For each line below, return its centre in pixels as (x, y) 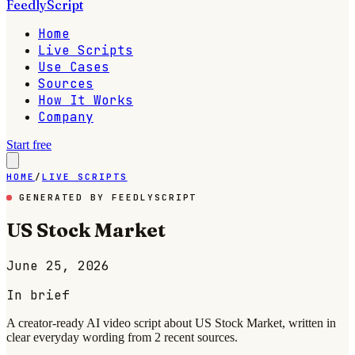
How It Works (86, 100)
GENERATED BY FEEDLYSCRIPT (105, 197)
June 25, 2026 (58, 265)
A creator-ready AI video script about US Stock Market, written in (171, 323)
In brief (38, 295)
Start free (29, 145)
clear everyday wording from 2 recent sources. (122, 337)
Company (66, 117)
